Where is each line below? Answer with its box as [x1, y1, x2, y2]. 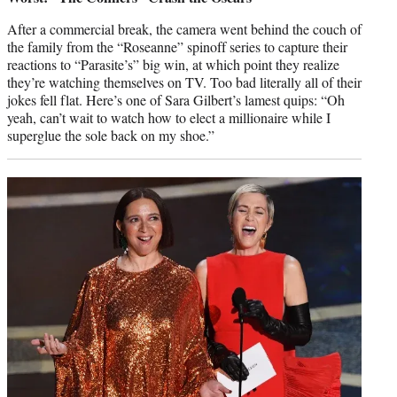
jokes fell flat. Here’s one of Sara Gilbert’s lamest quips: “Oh [7, 90, 345, 110]
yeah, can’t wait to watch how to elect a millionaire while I [7, 108, 331, 128]
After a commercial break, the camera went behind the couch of [7, 19, 362, 39]
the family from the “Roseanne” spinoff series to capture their [7, 37, 347, 57]
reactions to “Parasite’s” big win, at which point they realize [7, 55, 339, 74]
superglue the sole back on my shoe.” [7, 126, 214, 145]
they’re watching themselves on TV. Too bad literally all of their [7, 73, 362, 92]
